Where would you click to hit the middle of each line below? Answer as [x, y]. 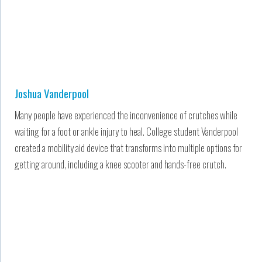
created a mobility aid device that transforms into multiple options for [128, 147]
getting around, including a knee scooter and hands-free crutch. [120, 164]
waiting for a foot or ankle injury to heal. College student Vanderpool [126, 131]
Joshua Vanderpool [52, 93]
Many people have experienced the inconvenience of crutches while [126, 115]
